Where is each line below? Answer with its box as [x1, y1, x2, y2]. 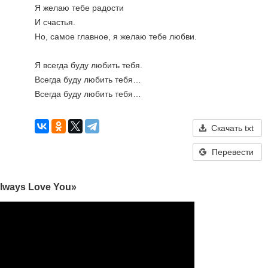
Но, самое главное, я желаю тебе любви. [35, 32, 197, 41]
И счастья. [35, 17, 75, 27]
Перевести [211, 147, 254, 157]
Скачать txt [211, 123, 254, 133]
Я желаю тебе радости [35, 3, 124, 13]
